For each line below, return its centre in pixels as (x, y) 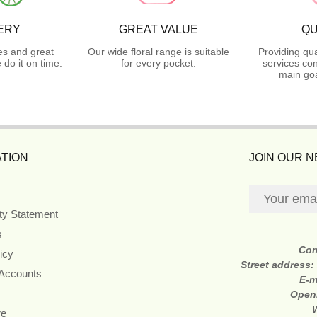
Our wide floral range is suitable (158, 52)
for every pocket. (158, 63)
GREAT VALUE (158, 30)
